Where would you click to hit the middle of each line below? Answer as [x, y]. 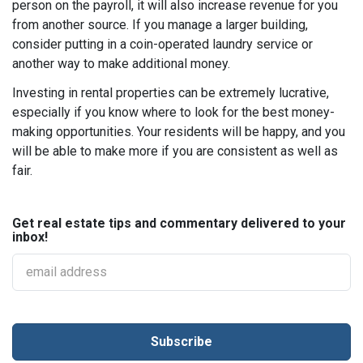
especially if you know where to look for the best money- [173, 112]
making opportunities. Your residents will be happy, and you [179, 132]
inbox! [30, 237]
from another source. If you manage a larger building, [160, 25]
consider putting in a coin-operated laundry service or [162, 44]
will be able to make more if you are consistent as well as [175, 151]
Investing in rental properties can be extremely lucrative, [171, 93]
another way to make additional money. [121, 64]
